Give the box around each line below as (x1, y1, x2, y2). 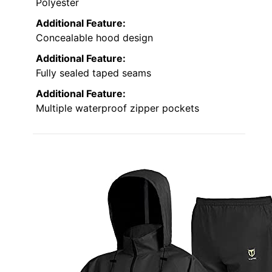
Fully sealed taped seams (36, 67, 151, 80)
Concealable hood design (36, 32, 153, 44)
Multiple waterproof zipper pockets (36, 102, 199, 115)
